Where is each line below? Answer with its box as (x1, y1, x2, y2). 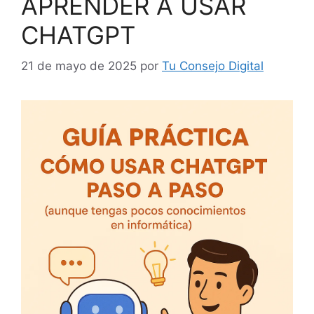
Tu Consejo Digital (162, 59, 264, 74)
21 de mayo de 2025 (21, 59, 137, 74)
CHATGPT (21, 20, 135, 50)
